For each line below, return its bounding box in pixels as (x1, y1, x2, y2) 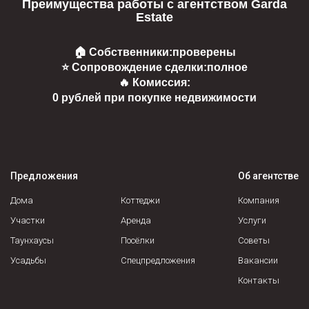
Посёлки (121, 235, 154, 246)
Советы (238, 235, 270, 246)
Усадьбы (10, 255, 46, 266)
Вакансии (238, 255, 278, 266)
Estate (136, 10, 173, 25)
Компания (238, 195, 279, 206)
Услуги (238, 215, 266, 226)
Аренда (121, 215, 151, 226)
